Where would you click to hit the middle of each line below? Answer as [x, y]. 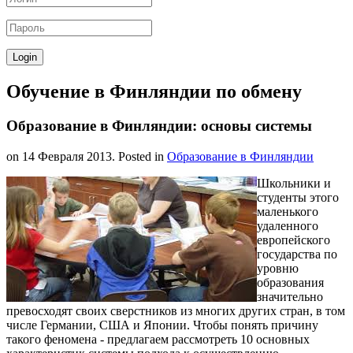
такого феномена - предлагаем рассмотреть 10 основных [158, 340]
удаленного [288, 226]
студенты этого [298, 198]
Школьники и [294, 184]
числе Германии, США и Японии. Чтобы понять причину [162, 325]
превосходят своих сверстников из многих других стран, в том [176, 311]
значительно [290, 297]
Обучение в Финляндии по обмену [154, 91]
